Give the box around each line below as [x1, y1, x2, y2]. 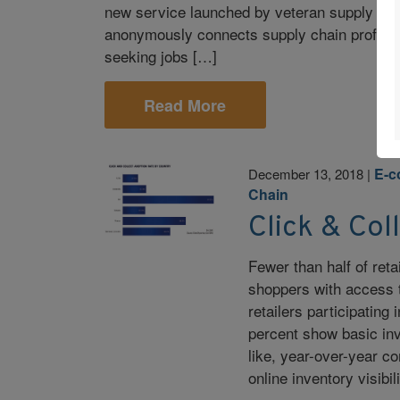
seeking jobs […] [104, 45, 217, 68]
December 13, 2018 [248, 163, 364, 183]
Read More [144, 93, 227, 117]
